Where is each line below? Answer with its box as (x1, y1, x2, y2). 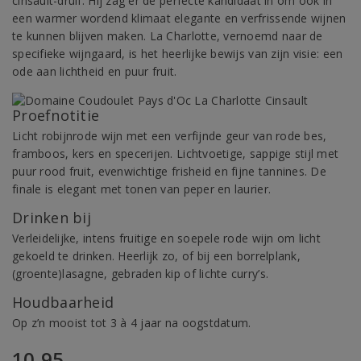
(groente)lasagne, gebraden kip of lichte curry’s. (12, 266, 269, 281)
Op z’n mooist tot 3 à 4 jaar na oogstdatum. (12, 315, 251, 330)
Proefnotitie (12, 106, 100, 125)
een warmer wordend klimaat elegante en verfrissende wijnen (12, 10, 346, 26)
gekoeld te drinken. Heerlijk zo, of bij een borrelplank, (12, 248, 301, 263)
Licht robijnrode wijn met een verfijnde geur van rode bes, (12, 128, 327, 143)
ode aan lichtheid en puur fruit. (12, 64, 177, 79)
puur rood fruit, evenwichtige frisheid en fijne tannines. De (12, 164, 326, 179)
